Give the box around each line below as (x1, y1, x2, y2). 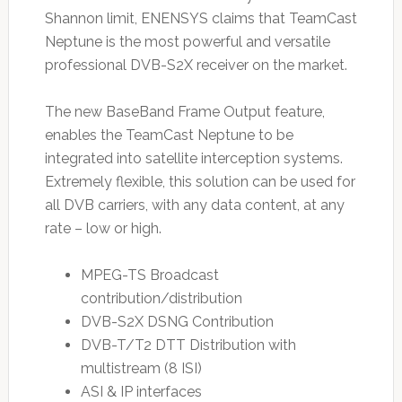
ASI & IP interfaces (80, 382, 202, 400)
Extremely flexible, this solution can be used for (44, 172, 355, 190)
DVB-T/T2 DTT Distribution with (80, 336, 296, 354)
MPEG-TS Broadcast (80, 266, 219, 284)
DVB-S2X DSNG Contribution (80, 312, 274, 330)
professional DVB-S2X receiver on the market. (44, 56, 347, 74)
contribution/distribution (80, 289, 242, 307)
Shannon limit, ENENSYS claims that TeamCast (44, 9, 357, 27)
